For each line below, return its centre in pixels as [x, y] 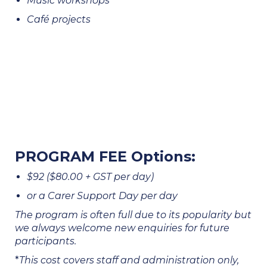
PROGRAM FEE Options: [105, 156]
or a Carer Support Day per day [105, 196]
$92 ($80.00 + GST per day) [91, 177]
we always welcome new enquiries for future [122, 228]
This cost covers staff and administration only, [129, 260]
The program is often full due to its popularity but [133, 215]
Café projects [60, 19]
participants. [47, 241]
